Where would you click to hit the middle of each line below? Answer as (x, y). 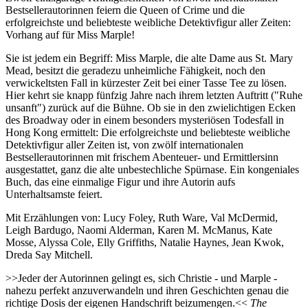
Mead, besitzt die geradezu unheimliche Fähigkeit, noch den (135, 71)
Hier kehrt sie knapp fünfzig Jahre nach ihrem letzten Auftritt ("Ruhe (154, 96)
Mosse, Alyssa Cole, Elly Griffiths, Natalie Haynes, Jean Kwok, (145, 243)
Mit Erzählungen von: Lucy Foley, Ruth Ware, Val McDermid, (142, 218)
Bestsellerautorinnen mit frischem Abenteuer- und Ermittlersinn (142, 157)
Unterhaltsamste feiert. (54, 195)
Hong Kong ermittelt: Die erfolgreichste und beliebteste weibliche (148, 133)
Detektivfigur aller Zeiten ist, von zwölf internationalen (124, 145)
